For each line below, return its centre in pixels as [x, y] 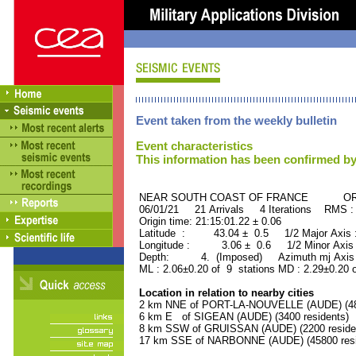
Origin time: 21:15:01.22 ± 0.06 [209, 221]
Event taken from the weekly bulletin [236, 120]
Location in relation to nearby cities [225, 293]
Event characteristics [194, 146]
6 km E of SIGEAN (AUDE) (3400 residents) [242, 317]
